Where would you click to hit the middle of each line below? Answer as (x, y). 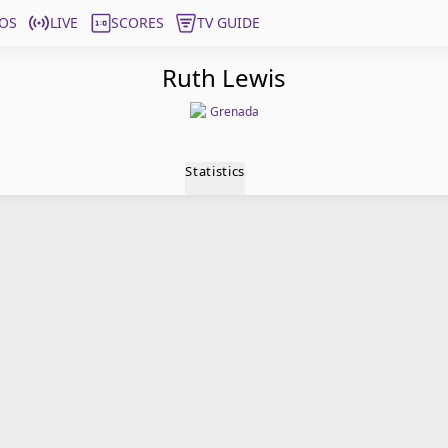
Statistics (215, 171)
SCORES (137, 22)
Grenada (234, 111)
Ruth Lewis (224, 77)
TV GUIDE (228, 22)
